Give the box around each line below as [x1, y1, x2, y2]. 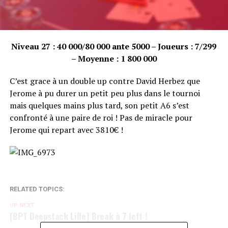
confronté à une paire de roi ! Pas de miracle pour [9, 111, 192, 123]
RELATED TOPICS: [9, 185, 65, 193]
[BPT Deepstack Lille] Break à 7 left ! [9, 209, 148, 222]
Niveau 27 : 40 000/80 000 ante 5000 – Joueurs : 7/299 [11, 40, 217, 52]
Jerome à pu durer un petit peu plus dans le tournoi [9, 87, 200, 99]
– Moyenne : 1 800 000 [71, 52, 157, 64]
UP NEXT [9, 202, 34, 209]
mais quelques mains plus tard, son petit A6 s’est [9, 99, 189, 111]
